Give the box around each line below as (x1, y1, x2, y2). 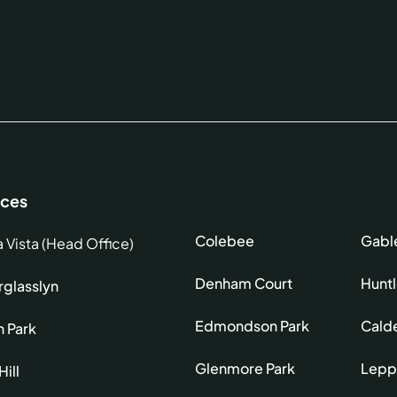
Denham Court (195, 274, 293, 293)
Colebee (195, 231, 255, 251)
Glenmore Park (195, 359, 296, 378)
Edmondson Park (195, 316, 310, 336)
